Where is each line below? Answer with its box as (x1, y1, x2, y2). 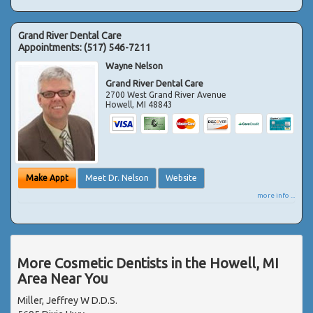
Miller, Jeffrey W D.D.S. (17, 294, 117, 306)
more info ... (257, 191, 295, 199)
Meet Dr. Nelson (85, 173, 149, 182)
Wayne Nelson (105, 60, 163, 71)
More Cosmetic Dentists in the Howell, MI (17, 254, 279, 271)
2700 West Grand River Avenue (105, 89, 227, 99)
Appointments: (18, 41, 84, 53)
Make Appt (26, 173, 68, 182)
